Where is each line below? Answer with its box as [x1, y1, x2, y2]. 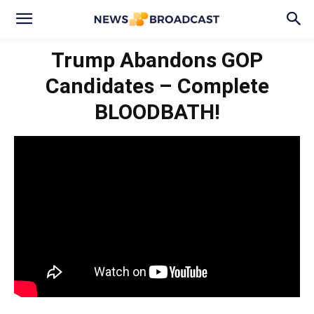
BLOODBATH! [94, 100, 220, 124]
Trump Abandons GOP [51, 48, 263, 72]
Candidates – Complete [45, 74, 269, 98]
